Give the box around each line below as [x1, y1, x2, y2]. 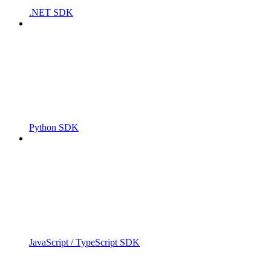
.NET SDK [29, 7, 73, 18]
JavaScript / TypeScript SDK [29, 237, 140, 247]
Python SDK [29, 122, 79, 132]
